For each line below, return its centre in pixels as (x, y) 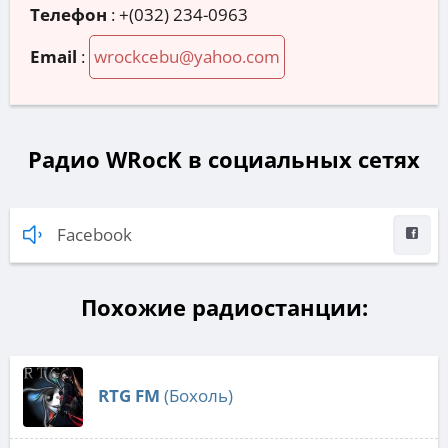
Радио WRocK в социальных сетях (224, 159)
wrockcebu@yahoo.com (187, 57)
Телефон (68, 15)
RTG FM (129, 396)
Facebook (94, 235)
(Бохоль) (196, 396)
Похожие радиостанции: (224, 307)
